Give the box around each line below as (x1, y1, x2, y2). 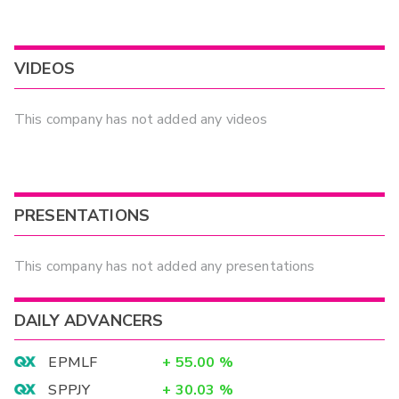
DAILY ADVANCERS (14, 309, 164, 331)
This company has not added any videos (14, 110, 268, 130)
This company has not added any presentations (14, 256, 315, 277)
